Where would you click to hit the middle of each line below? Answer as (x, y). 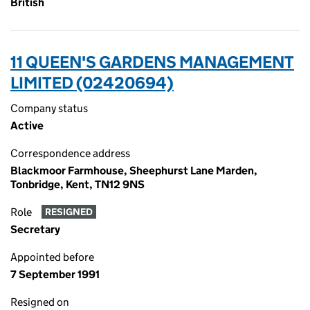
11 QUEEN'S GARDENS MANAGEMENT (152, 62)
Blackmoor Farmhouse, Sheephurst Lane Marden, (134, 171)
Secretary (35, 229)
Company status (49, 108)
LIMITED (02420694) (92, 83)
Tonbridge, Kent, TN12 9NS (77, 184)
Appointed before (52, 257)
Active (27, 126)
